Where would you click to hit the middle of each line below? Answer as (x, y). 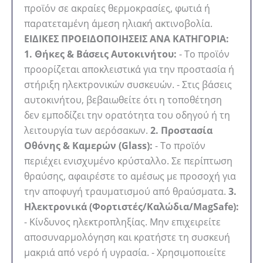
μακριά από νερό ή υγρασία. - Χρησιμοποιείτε (125, 252)
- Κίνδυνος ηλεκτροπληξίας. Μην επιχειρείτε (122, 222)
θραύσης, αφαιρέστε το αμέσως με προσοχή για (130, 176)
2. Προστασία (181, 130)
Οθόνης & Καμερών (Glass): (88, 145)
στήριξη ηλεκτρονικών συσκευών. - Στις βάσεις (128, 84)
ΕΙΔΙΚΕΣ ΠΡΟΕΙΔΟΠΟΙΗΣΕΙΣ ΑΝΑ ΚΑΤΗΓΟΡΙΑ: (127, 38)
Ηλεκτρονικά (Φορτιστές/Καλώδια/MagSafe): (131, 206)
